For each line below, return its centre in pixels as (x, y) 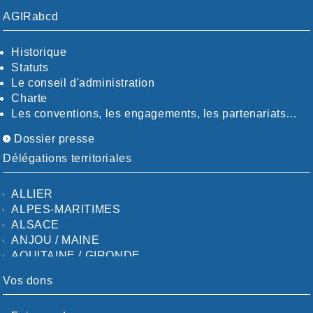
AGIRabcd (31, 16)
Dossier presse (53, 138)
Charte (30, 98)
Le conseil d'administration (83, 82)
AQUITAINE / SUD (61, 270)
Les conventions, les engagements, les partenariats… (155, 113)
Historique (39, 52)
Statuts (30, 67)
